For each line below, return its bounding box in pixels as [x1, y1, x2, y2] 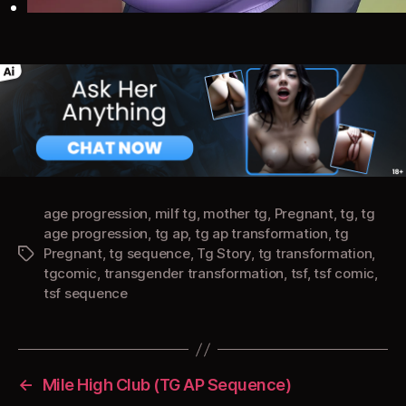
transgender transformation [103, 265, 285, 283]
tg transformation [257, 245, 372, 263]
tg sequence [109, 245, 190, 263]
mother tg [203, 205, 268, 223]
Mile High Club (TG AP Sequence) [42, 375, 292, 395]
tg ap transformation [194, 225, 328, 243]
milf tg [154, 205, 197, 223]
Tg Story [197, 245, 252, 263]
